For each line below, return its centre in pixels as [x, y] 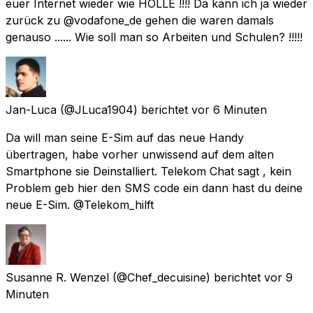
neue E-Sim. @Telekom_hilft [80, 204]
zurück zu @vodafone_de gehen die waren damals [140, 20]
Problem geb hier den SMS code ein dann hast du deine [154, 188]
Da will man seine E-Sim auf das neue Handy [125, 137]
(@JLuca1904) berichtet [124, 109]
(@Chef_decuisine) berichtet [187, 277]
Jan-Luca [31, 109]
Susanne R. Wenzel [57, 277]
